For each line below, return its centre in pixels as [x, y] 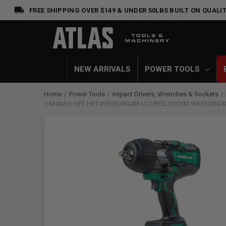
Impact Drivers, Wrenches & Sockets [165, 94]
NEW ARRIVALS [102, 69]
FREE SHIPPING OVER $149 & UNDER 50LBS [99, 10]
